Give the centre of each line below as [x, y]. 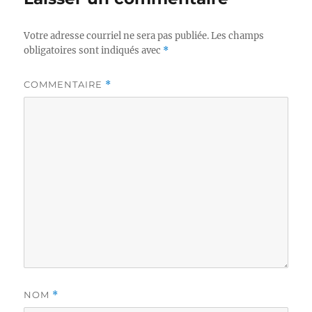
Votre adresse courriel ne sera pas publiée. [117, 36]
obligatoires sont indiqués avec [94, 50]
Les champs [238, 36]
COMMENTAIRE [65, 84]
